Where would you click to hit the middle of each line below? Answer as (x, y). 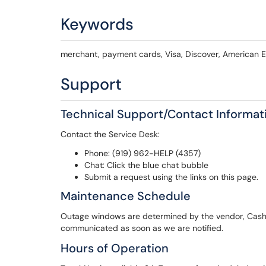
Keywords (97, 24)
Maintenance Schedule (126, 196)
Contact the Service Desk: (110, 134)
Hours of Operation (115, 248)
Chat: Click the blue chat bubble (146, 165)
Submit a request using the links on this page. (171, 177)
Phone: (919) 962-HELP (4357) (142, 153)
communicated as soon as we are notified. (142, 228)
